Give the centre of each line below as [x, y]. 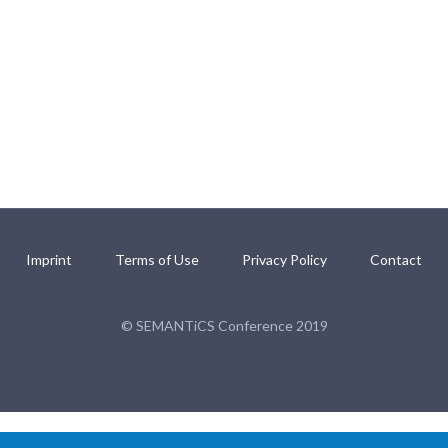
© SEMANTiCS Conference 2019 [224, 325]
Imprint [49, 259]
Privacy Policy [284, 259]
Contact [396, 259]
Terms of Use [157, 259]
